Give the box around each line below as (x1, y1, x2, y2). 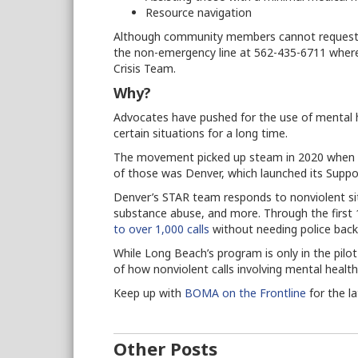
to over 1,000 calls (113, 221, 209, 237)
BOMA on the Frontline (185, 285, 306, 301)
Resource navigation (145, 5, 255, 21)
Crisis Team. (113, 61, 179, 77)
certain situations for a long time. (113, 125, 291, 141)
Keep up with (113, 285, 185, 301)
